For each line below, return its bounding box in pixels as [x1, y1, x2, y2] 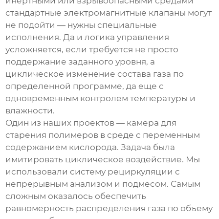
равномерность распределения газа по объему [5, 203, 213, 214]
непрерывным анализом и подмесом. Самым [5, 179, 201, 189]
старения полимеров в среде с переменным [5, 130, 200, 140]
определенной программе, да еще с [5, 81, 164, 91]
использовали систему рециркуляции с [5, 167, 180, 177]
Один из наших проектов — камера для [5, 118, 177, 128]
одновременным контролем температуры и [5, 93, 196, 104]
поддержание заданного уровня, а [5, 57, 155, 67]
